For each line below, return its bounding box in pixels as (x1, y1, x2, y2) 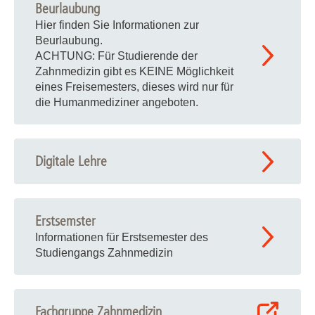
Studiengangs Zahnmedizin (35, 247, 173, 259)
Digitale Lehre (35, 153, 107, 169)
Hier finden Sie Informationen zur (35, 19, 199, 31)
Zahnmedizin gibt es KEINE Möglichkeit (35, 65, 233, 77)
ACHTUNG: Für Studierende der (35, 50, 198, 62)
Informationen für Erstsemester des (35, 231, 208, 243)
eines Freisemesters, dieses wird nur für (35, 81, 233, 93)
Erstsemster (35, 213, 96, 229)
